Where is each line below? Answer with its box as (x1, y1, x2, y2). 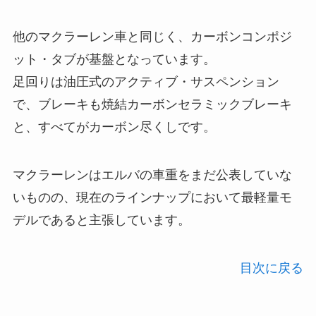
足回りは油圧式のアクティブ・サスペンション (12, 75, 279, 90)
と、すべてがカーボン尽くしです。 (12, 120, 216, 135)
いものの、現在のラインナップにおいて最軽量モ (12, 190, 292, 205)
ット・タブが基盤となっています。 (12, 52, 216, 67)
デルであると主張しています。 (12, 213, 190, 228)
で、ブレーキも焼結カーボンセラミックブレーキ (12, 97, 292, 112)
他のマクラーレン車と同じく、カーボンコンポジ (12, 30, 292, 44)
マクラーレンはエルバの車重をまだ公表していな (12, 168, 292, 183)
